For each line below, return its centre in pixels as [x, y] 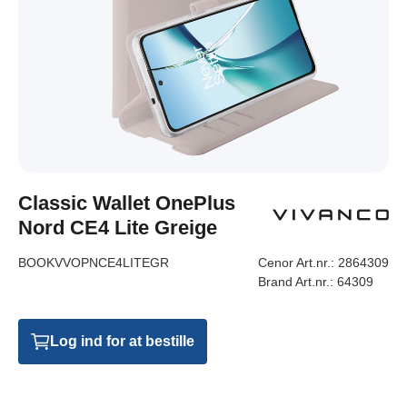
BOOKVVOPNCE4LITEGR [94, 263]
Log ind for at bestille [122, 341]
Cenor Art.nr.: [298, 263]
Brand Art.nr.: [298, 282]
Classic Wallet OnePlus [127, 203]
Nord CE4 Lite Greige [118, 228]
